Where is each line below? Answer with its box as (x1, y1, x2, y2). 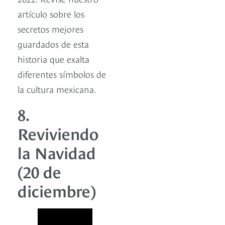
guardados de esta (18, 37, 89, 50)
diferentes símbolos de (18, 67, 106, 80)
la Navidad (18, 141, 96, 163)
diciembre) (18, 179, 96, 201)
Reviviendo (18, 122, 98, 144)
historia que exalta (18, 52, 89, 65)
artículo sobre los (18, 7, 84, 20)
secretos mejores (18, 22, 83, 35)
